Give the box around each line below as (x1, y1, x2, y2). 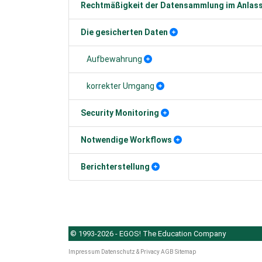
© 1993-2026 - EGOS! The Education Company (70, 229, 226, 238)
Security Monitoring (81, 108, 159, 118)
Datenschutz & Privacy (101, 249, 160, 255)
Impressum (68, 249, 100, 255)
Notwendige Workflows (81, 135, 172, 144)
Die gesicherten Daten (81, 27, 168, 37)
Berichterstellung (81, 162, 150, 171)
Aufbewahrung (87, 54, 142, 64)
